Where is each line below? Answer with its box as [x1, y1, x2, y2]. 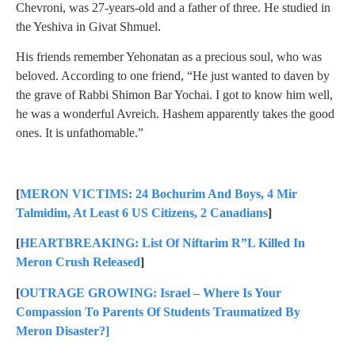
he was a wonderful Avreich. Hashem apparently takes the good [16, 107, 334, 121]
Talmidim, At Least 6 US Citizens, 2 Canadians [16, 205, 268, 219]
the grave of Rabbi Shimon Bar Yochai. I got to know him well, [16, 88, 333, 102]
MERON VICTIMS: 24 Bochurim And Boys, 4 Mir [20, 186, 297, 200]
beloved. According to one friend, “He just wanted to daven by [16, 69, 330, 83]
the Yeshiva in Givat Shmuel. [16, 19, 161, 33]
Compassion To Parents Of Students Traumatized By [16, 304, 300, 319]
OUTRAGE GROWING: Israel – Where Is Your [20, 285, 281, 300]
